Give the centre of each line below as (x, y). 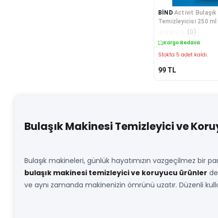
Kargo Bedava (182, 43)
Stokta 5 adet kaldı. (183, 55)
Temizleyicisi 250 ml (187, 22)
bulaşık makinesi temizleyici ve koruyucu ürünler (116, 173)
